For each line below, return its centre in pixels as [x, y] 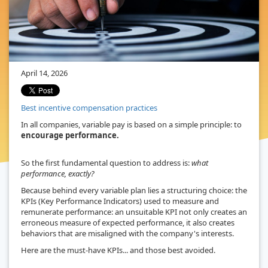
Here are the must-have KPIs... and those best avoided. [118, 250]
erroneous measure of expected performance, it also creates [128, 222]
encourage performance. [70, 135]
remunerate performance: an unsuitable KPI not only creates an [134, 211]
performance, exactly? [58, 173]
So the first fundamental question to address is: [106, 162]
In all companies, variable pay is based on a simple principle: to [131, 124]
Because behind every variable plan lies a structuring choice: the [134, 190]
